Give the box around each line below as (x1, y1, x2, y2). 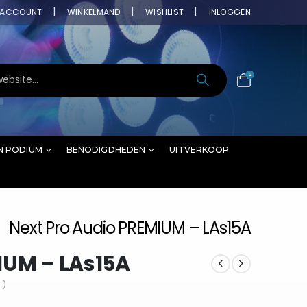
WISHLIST (145, 6, 184, 18)
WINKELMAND (66, 6, 121, 18)
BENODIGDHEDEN (66, 144, 146, 155)
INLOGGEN (208, 6, 251, 18)
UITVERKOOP (169, 144, 230, 155)
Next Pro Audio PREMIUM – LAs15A (9, 216, 251, 239)
